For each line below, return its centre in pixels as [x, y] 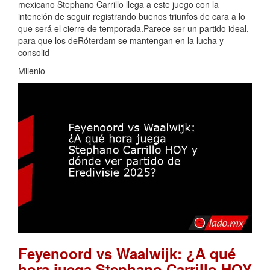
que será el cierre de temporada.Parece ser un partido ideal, [133, 29]
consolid [34, 53]
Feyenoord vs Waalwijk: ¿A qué [127, 253]
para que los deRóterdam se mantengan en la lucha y [121, 41]
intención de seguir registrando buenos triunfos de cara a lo [132, 17]
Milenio [32, 71]
